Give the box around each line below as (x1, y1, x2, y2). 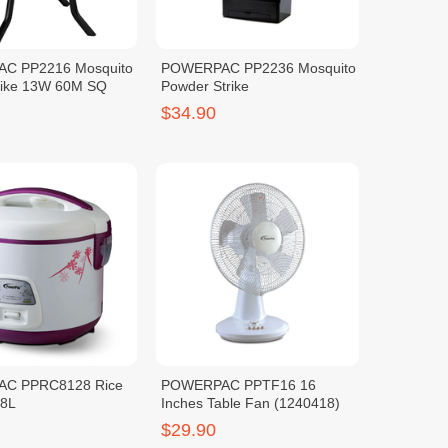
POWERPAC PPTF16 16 (160, 377, 316, 394)
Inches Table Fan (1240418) (160, 395, 340, 412)
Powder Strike (160, 78, 249, 95)
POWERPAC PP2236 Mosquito (160, 60, 356, 77)
